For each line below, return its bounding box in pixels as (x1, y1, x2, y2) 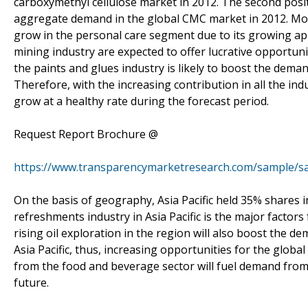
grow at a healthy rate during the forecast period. (14, 93, 269, 109)
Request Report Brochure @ (14, 126, 158, 142)
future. (14, 274, 49, 290)
